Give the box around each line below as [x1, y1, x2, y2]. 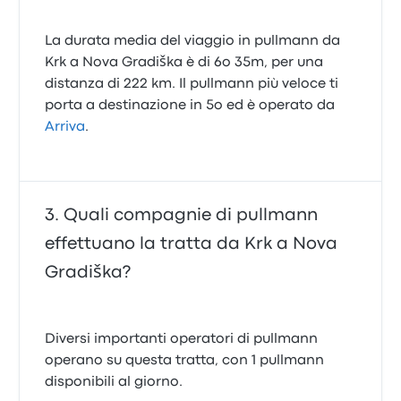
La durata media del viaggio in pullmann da [45, 35, 341, 47]
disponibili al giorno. [45, 376, 183, 388]
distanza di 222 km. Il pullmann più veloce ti [45, 78, 339, 90]
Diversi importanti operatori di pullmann [45, 333, 319, 346]
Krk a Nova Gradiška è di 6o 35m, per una [45, 56, 324, 69]
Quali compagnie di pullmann [64, 208, 319, 223]
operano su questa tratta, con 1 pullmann [45, 354, 325, 367]
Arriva [45, 121, 86, 133]
